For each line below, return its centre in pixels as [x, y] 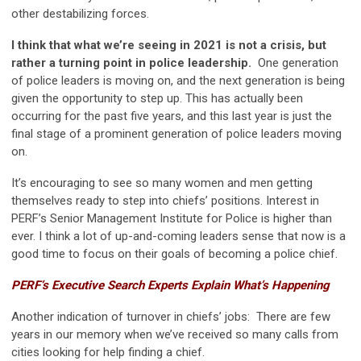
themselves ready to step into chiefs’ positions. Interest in [165, 201]
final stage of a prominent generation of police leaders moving [176, 134]
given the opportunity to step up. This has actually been [157, 99]
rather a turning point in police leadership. [135, 63]
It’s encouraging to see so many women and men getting [162, 183]
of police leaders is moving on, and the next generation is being [178, 81]
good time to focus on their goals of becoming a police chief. [174, 254]
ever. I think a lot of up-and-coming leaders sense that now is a [178, 237]
